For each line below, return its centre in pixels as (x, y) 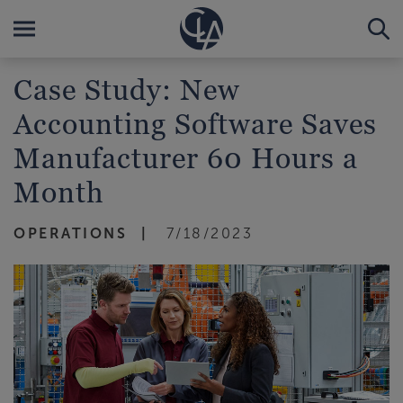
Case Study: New (127, 89)
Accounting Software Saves (195, 123)
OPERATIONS (70, 233)
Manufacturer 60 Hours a (186, 157)
